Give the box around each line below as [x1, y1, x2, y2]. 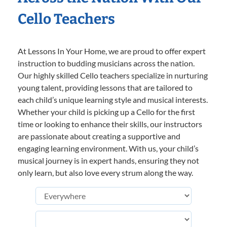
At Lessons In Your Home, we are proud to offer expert [18, 46, 206, 56]
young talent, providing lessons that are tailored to [18, 83, 193, 93]
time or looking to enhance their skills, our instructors [18, 119, 202, 129]
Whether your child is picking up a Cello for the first [18, 107, 195, 117]
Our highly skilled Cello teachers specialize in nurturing [18, 70, 208, 81]
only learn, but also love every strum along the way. [18, 168, 193, 178]
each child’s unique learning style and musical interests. [18, 95, 208, 105]
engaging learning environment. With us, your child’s [18, 143, 199, 154]
